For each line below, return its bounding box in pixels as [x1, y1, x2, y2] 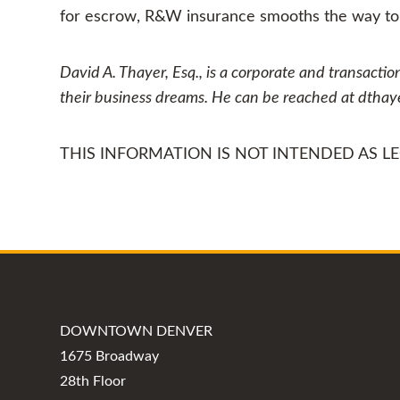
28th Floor [60, 374, 127, 388]
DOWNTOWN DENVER [60, 324, 213, 338]
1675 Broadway [60, 349, 160, 363]
